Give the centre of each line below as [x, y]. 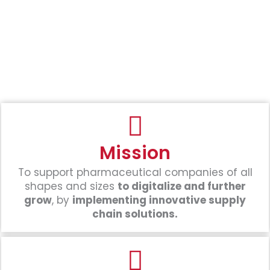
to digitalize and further [181, 187]
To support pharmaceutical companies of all [135, 173]
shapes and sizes [71, 187]
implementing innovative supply [159, 200]
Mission [135, 153]
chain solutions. [135, 214]
